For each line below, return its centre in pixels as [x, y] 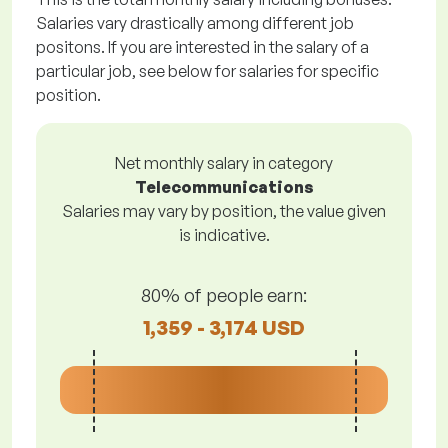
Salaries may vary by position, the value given [224, 211]
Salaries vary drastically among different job [195, 23]
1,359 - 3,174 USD [224, 327]
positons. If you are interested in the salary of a [202, 47]
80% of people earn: [224, 294]
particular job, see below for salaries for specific [207, 71]
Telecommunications [224, 187]
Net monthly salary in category [224, 163]
